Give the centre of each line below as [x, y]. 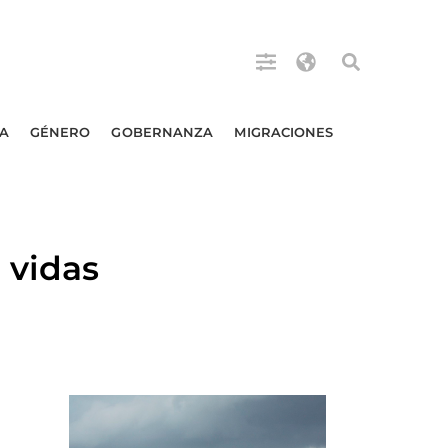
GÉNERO [60, 132]
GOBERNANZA [162, 132]
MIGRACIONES [284, 132]
